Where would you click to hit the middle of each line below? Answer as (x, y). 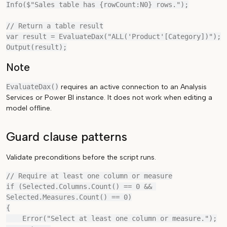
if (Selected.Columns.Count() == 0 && (79, 186)
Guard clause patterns (67, 137)
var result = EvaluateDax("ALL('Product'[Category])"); (113, 36)
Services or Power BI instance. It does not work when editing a (109, 98)
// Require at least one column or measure (89, 176)
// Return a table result (55, 26)
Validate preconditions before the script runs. (81, 157)
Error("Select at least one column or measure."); (14, 218)
